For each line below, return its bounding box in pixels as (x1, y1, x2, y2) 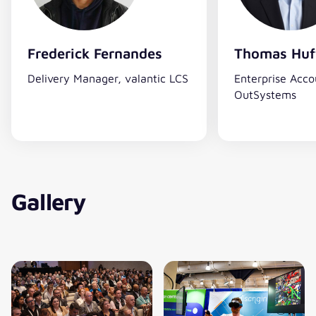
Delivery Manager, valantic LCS (27, 71, 188, 85)
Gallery (11, 187, 86, 215)
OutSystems (233, 87, 296, 101)
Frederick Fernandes (27, 44, 162, 61)
